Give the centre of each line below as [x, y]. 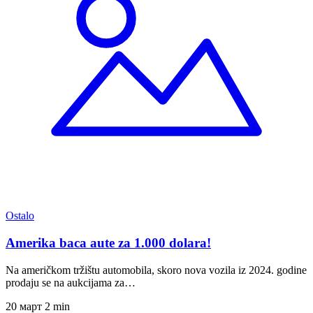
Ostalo [20, 216]
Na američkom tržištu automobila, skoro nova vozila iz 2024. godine [156, 270]
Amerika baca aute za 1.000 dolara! [108, 242]
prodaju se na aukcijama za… [71, 282]
